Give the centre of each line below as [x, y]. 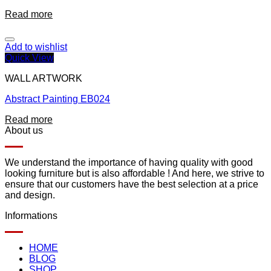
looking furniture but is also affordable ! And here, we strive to [135, 174]
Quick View [29, 58]
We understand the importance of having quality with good [129, 163]
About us [24, 131]
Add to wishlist [36, 47]
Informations [31, 216]
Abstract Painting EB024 [57, 99]
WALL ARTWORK [44, 79]
